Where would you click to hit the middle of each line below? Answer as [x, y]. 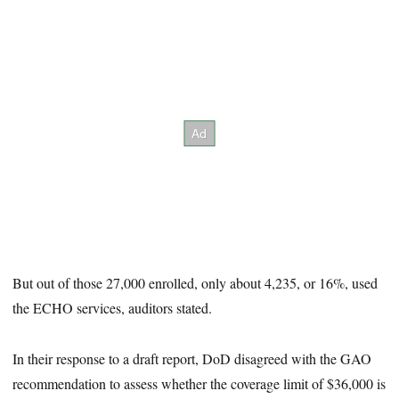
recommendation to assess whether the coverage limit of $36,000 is [199, 383]
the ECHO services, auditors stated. [113, 307]
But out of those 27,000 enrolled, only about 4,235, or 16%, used [195, 282]
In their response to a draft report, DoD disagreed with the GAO [192, 358]
